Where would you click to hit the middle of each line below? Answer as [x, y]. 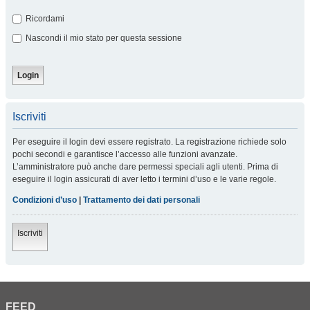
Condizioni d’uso [45, 200]
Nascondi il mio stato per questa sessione [103, 38]
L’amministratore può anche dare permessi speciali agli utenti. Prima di [145, 167]
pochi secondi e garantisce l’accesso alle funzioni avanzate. [125, 154]
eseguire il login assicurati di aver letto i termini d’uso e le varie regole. [144, 179]
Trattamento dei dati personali [142, 200]
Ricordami [44, 19]
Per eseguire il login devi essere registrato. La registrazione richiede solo [149, 142]
